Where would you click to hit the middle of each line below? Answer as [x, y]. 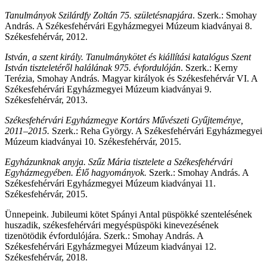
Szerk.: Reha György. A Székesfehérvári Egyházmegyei [156, 131]
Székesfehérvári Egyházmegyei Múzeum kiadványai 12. [111, 246]
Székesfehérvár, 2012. [46, 36]
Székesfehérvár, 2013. [46, 100]
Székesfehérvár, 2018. [46, 257]
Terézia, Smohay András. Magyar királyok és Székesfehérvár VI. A [131, 78]
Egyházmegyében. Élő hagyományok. [76, 172]
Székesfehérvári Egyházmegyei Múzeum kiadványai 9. [108, 89]
